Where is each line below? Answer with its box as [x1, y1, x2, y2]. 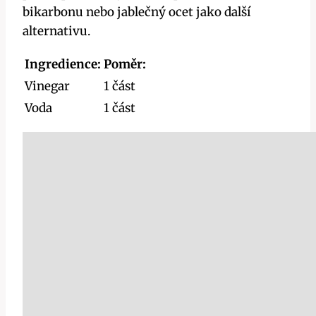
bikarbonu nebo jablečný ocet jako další [23, 4, 251, 20]
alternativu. [23, 23, 90, 39]
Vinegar [25, 78, 70, 94]
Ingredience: [25, 56, 101, 72]
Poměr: [104, 56, 146, 72]
